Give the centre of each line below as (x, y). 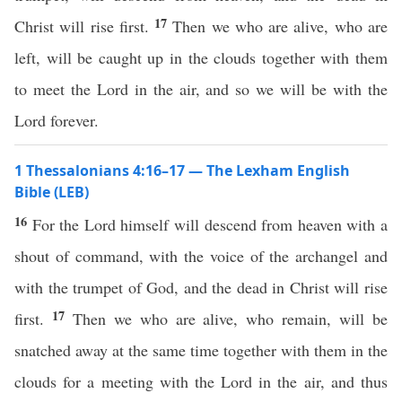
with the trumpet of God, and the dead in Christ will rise (201, 287)
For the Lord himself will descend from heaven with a (210, 224)
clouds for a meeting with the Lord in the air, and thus (201, 381)
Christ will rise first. (85, 26)
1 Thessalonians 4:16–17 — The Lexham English (182, 170)
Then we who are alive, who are (280, 26)
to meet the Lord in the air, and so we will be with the (201, 89)
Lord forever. (57, 120)
